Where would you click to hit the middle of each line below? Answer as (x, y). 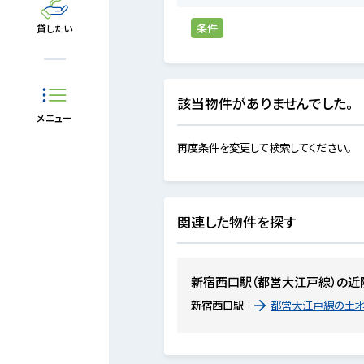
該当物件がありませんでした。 (266, 103)
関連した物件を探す (237, 221)
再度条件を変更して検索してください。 (264, 147)
